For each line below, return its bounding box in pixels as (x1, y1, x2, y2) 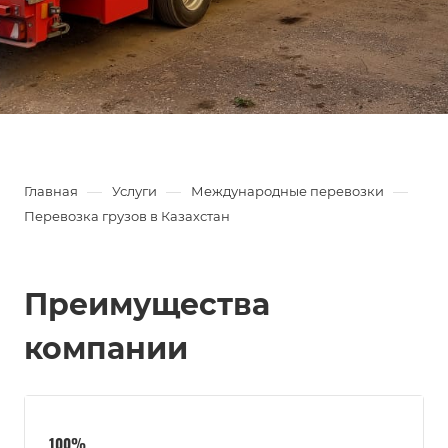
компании (24, 330, 188, 367)
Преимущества (24, 286, 270, 323)
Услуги (112, 183, 157, 199)
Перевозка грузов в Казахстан (24, 208, 230, 224)
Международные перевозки (191, 183, 384, 199)
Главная (24, 183, 78, 199)
